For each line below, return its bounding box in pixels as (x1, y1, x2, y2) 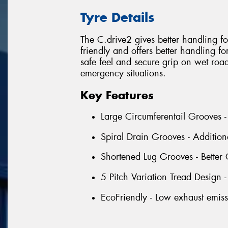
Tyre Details (80, 9, 154, 25)
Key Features (80, 88, 154, 102)
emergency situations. (80, 67, 166, 80)
